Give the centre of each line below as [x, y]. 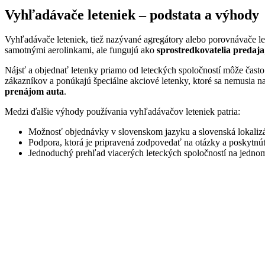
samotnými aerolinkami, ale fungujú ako [81, 50]
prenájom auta [34, 92]
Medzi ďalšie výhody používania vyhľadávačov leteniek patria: [122, 112]
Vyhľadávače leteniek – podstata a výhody [132, 14]
